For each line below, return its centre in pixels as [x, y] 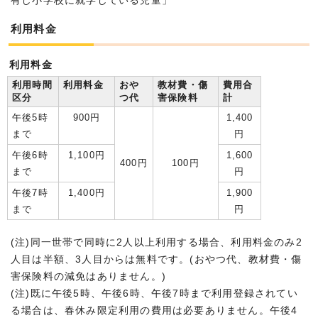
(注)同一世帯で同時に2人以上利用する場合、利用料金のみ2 [157, 242]
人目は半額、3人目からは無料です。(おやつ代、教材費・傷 [157, 259]
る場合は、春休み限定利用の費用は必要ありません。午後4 [154, 310]
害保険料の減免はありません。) [88, 276]
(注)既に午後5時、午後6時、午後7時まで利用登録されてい [154, 293]
